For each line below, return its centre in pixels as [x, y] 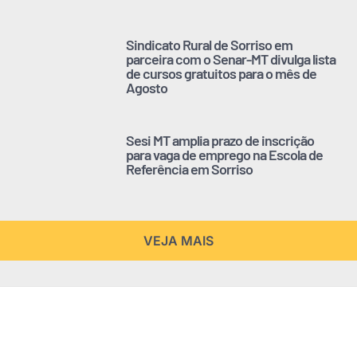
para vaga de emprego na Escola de [224, 155]
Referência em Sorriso [189, 169]
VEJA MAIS [178, 241]
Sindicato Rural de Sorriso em [209, 45]
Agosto [147, 88]
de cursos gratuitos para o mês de [221, 74]
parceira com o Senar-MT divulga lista [231, 59]
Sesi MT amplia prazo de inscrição [220, 141]
